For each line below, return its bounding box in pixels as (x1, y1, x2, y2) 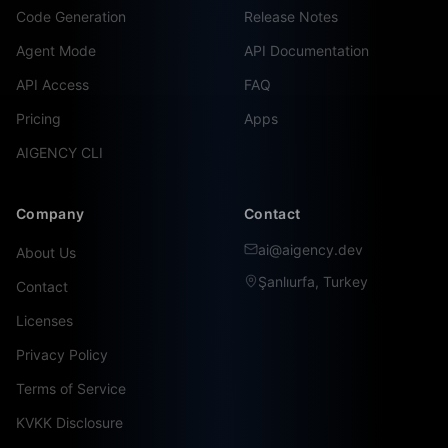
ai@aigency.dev (258, 241, 363, 258)
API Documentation (244, 42, 369, 59)
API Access (16, 76, 89, 93)
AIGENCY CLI (16, 144, 103, 161)
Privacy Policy (16, 346, 108, 363)
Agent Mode (16, 42, 96, 59)
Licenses (16, 312, 73, 329)
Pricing (16, 110, 61, 127)
